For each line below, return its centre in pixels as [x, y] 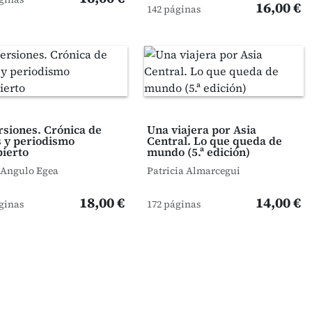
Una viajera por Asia [201, 130]
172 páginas [174, 204]
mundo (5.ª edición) [198, 152]
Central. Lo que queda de [214, 141]
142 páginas [174, 9]
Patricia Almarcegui [193, 171]
